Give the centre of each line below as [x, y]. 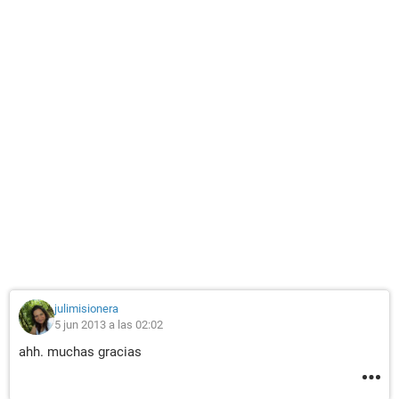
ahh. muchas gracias [80, 352]
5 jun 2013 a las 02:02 [109, 325]
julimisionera [86, 309]
